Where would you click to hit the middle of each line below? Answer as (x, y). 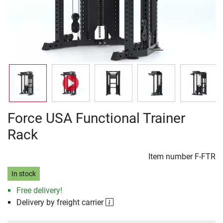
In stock (23, 174)
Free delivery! (39, 191)
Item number (171, 157)
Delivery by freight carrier (61, 203)
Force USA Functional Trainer (96, 118)
